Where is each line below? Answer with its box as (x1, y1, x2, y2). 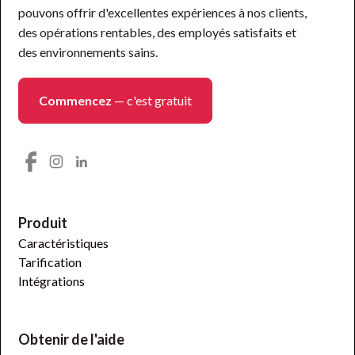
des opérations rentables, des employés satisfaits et (18, 25, 297, 40)
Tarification (18, 254, 82, 269)
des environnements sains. (18, 44, 158, 59)
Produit (18, 214, 68, 231)
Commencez (39, 93, 113, 108)
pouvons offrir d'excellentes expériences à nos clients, (18, 5, 307, 20)
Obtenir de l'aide (18, 330, 125, 348)
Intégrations (18, 273, 86, 288)
